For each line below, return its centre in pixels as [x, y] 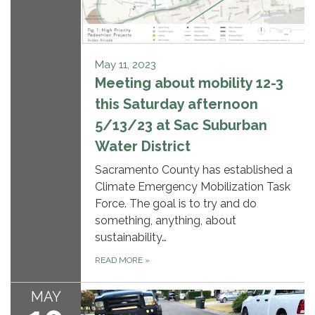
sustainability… [131, 238]
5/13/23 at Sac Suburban [181, 126]
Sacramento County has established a [194, 170]
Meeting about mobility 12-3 [189, 83]
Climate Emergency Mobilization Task [193, 187]
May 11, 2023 [126, 65]
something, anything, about [166, 221]
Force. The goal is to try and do [176, 204]
